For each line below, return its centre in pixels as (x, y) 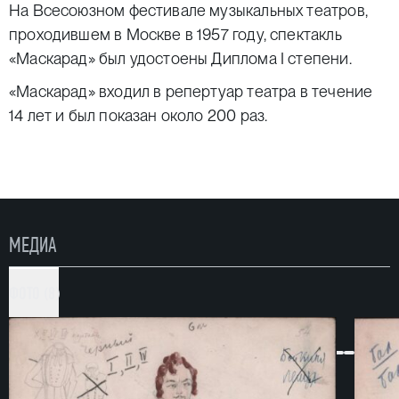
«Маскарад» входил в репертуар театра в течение (191, 91)
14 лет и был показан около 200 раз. (138, 115)
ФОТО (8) (34, 293)
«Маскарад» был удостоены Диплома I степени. (180, 58)
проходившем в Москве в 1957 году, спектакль (175, 34)
